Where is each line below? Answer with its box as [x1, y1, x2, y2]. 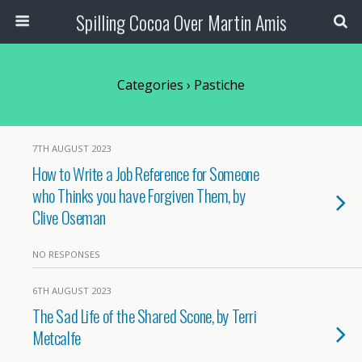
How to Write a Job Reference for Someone [32, 161, 259, 186]
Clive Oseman [32, 204, 107, 229]
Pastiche [191, 76, 245, 94]
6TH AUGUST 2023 [32, 284, 111, 297]
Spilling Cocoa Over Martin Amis [75, 7, 287, 36]
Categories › [117, 76, 191, 94]
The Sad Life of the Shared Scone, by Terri [32, 303, 257, 328]
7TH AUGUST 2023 [32, 142, 111, 154]
